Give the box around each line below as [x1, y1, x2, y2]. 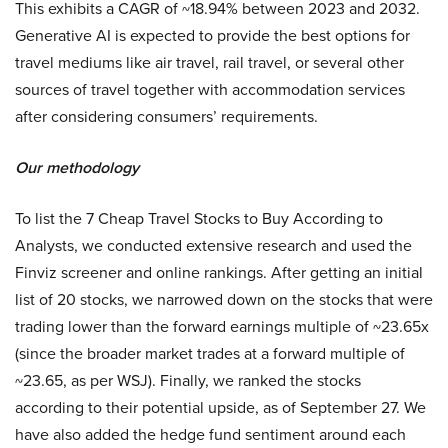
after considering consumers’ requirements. [15, 105, 318, 128]
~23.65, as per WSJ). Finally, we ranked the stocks [15, 369, 361, 392]
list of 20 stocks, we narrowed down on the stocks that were [15, 288, 433, 311]
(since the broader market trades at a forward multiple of [15, 342, 405, 365]
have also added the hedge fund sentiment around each [15, 423, 406, 446]
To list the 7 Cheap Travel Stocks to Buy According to [15, 207, 383, 230]
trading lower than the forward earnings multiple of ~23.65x [15, 315, 429, 338]
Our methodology [15, 156, 139, 179]
